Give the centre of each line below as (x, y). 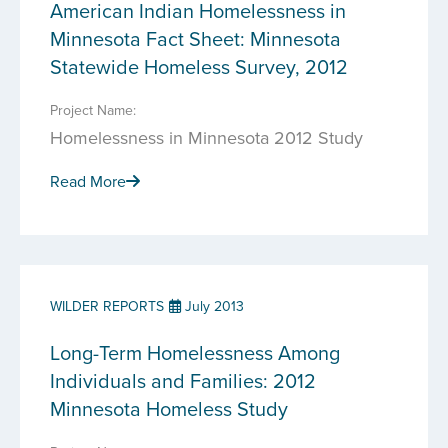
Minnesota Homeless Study (169, 408)
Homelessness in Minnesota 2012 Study (206, 137)
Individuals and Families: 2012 (183, 380)
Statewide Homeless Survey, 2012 (199, 66)
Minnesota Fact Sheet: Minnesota (195, 38)
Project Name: (93, 110)
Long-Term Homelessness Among (195, 352)
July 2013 (212, 306)
